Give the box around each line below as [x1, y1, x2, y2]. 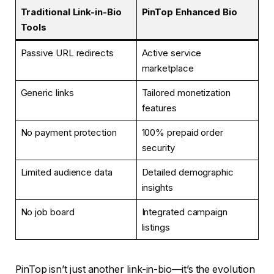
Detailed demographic [141, 166, 234, 179]
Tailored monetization [141, 87, 231, 99]
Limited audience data [20, 166, 113, 179]
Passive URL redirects [20, 47, 114, 59]
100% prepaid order [141, 127, 224, 139]
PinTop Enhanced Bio [141, 6, 238, 18]
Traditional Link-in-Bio [20, 6, 122, 18]
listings [141, 221, 170, 234]
